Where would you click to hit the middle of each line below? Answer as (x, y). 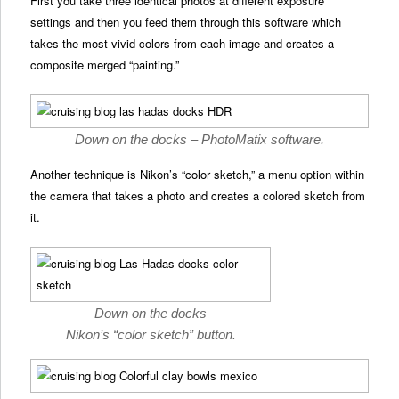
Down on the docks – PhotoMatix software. (199, 139)
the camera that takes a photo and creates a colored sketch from (198, 195)
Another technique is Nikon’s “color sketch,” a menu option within (198, 174)
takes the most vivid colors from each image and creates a (183, 43)
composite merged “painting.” (105, 64)
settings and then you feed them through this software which (186, 21)
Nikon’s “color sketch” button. (151, 335)
